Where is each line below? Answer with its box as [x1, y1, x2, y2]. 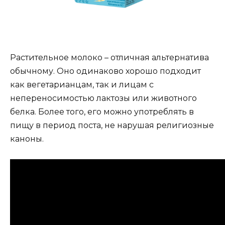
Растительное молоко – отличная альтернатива [10, 52, 209, 62]
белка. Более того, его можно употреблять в [10, 106, 194, 117]
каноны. [10, 134, 44, 144]
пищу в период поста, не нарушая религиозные [10, 120, 214, 130]
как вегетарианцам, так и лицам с [10, 79, 154, 89]
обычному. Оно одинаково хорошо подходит [10, 66, 201, 76]
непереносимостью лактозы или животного [10, 93, 197, 103]
